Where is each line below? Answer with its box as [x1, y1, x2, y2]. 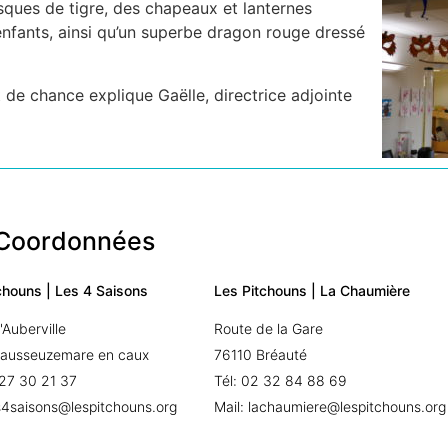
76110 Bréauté [214, 345, 308, 363]
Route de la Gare [214, 319, 324, 337]
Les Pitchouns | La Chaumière [214, 281, 411, 299]
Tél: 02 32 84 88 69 [214, 371, 348, 389]
